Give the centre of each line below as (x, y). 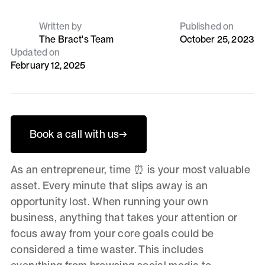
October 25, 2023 (217, 40)
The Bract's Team (76, 40)
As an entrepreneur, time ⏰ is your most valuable (130, 169)
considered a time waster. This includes (107, 249)
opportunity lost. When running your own (109, 201)
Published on (207, 27)
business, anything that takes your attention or (124, 217)
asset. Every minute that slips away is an (109, 185)
